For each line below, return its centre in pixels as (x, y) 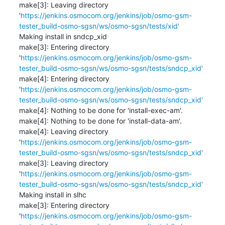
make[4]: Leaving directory (64, 131)
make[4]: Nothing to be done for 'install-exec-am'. (101, 110)
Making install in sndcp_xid (63, 36)
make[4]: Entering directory (64, 78)
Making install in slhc (52, 194)
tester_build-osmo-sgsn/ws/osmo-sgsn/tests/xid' (99, 26)
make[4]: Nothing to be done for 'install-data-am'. (100, 121)
